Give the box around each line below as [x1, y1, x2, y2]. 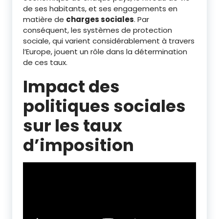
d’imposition [23, 133, 134, 157]
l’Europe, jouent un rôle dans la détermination [23, 46, 187, 57]
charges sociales [66, 14, 134, 25]
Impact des [23, 75, 120, 99]
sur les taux [23, 114, 122, 138]
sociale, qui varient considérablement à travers [23, 36, 195, 46]
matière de [23, 14, 66, 25]
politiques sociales [23, 94, 186, 118]
